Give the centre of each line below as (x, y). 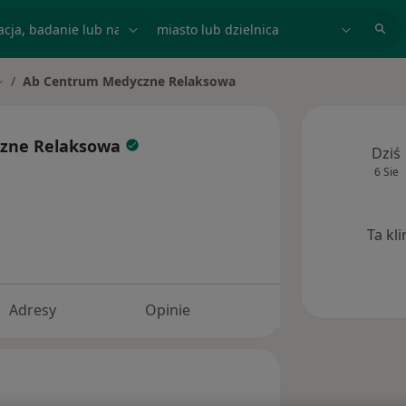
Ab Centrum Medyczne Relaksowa (129, 81)
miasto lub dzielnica (221, 19)
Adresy (32, 310)
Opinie (168, 310)
